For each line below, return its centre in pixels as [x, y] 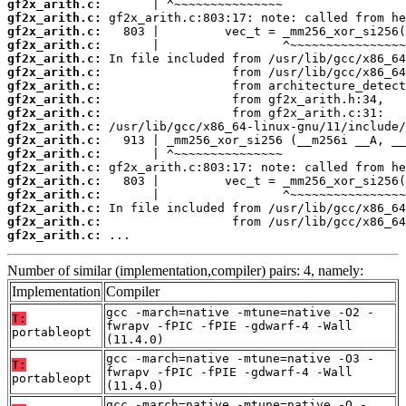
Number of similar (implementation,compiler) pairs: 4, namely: [185, 271]
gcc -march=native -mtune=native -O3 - [240, 359]
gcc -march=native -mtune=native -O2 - [240, 313]
